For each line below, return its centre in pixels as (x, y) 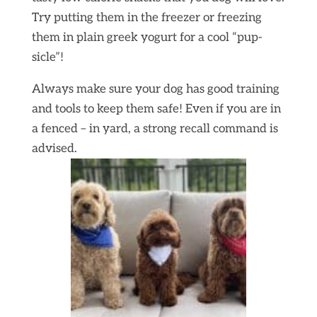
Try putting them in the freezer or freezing (146, 18)
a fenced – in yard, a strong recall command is (155, 129)
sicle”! (47, 58)
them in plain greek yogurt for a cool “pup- (147, 38)
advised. (54, 149)
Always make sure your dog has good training (155, 90)
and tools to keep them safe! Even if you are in (156, 109)
